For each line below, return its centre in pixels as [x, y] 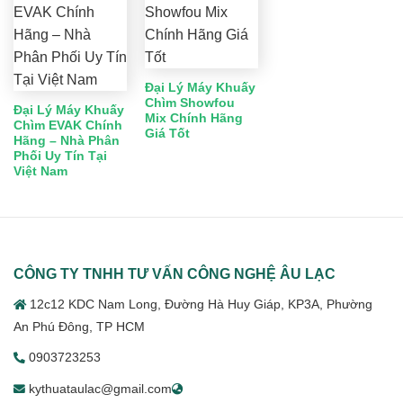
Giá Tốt [167, 133]
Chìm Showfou [189, 103]
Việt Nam [40, 171]
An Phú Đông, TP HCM [79, 327]
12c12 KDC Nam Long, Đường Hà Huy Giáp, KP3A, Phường [201, 304]
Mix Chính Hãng [193, 118]
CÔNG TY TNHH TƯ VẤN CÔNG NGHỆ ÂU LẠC [175, 273]
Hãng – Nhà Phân [66, 140]
